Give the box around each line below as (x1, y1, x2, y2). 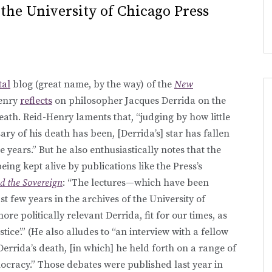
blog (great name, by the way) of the (10, 78, 174, 90)
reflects (20, 94, 52, 107)
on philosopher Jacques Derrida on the (52, 94, 226, 107)
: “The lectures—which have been (63, 176, 209, 189)
